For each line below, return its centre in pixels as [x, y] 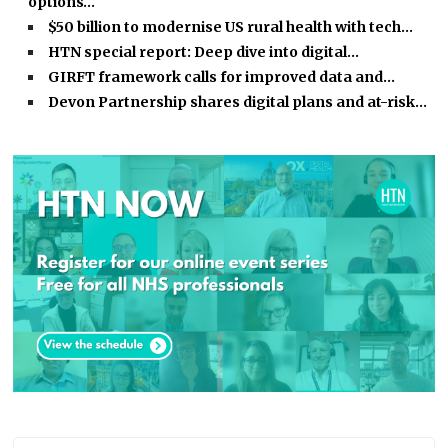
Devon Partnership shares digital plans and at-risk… [238, 102]
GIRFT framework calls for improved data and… [222, 77]
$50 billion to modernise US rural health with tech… [231, 27]
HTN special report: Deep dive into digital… [204, 52]
